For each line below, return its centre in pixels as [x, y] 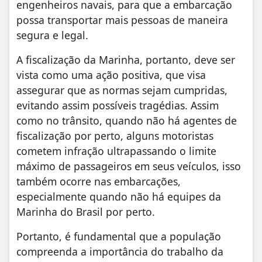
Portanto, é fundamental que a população [119, 237]
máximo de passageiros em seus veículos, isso [129, 166]
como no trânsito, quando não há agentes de [127, 121]
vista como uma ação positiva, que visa [111, 75]
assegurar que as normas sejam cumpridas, [122, 90]
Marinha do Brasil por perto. [86, 212]
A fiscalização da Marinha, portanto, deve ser [126, 60]
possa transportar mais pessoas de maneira [122, 20]
